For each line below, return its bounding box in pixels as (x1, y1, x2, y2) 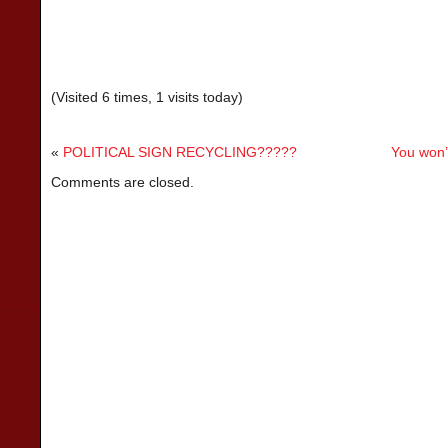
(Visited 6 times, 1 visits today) (51, 89, 243, 105)
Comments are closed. (51, 174, 194, 190)
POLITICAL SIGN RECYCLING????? (63, 144, 297, 160)
